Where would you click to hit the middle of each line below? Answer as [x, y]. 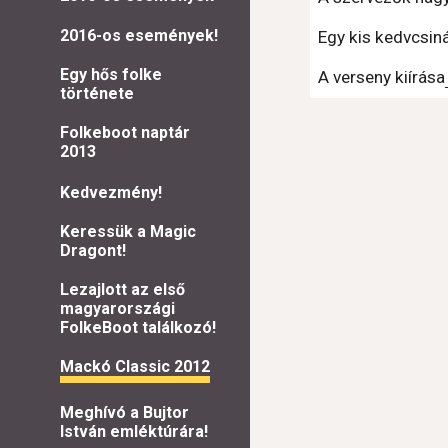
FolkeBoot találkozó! [138, 327]
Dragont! [93, 250]
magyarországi [117, 308]
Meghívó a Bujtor [124, 412]
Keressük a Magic [128, 231]
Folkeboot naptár [125, 133]
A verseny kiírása [382, 77]
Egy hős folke [111, 75]
